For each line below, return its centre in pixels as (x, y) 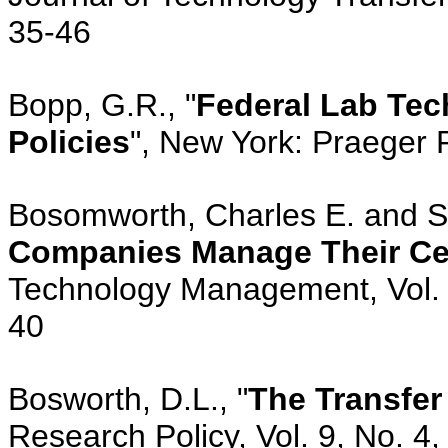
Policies (69, 141)
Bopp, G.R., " (102, 104)
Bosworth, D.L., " (128, 398)
